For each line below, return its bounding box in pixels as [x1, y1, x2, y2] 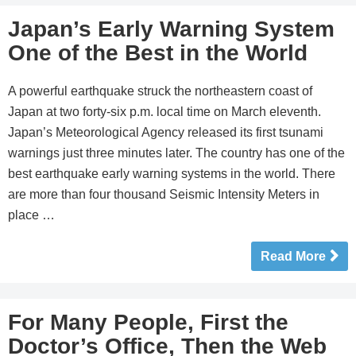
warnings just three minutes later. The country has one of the [8, 146, 345, 160]
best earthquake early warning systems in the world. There [8, 167, 335, 180]
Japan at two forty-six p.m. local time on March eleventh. [8, 105, 321, 118]
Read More [261, 250, 326, 263]
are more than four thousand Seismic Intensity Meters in [8, 188, 319, 201]
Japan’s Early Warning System [8, 17, 335, 41]
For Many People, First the [8, 310, 288, 335]
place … [8, 208, 55, 222]
